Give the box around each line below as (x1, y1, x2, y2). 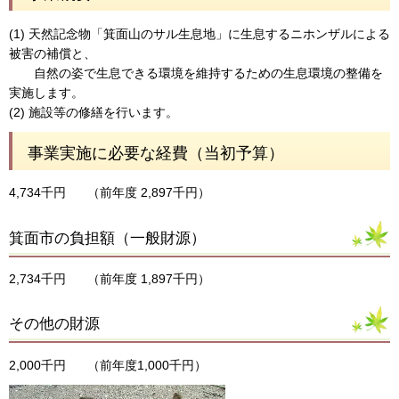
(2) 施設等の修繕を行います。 (9, 104, 178, 119)
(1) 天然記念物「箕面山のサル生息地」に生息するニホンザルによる (9, 26, 390, 41)
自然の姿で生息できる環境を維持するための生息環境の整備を (9, 65, 383, 80)
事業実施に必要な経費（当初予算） (28, 143, 284, 162)
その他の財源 (9, 315, 100, 333)
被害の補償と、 (9, 45, 96, 61)
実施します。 (9, 85, 84, 100)
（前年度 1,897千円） (87, 272, 210, 287)
